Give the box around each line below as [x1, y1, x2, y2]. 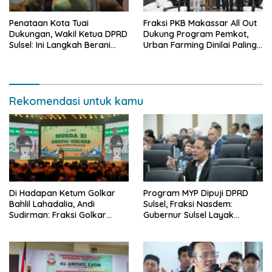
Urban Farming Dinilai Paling [143, 39, 257, 51]
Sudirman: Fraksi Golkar [9, 209, 106, 220]
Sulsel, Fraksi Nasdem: [143, 198, 233, 209]
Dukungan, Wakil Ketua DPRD [9, 29, 127, 40]
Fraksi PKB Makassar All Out [143, 18, 257, 29]
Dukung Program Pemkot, [143, 29, 248, 40]
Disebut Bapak [143, 220, 203, 231]
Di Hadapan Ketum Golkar [9, 187, 115, 199]
